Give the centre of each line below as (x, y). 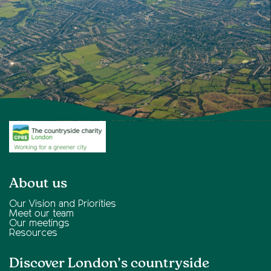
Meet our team (41, 214)
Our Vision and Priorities (63, 204)
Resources (33, 233)
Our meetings (39, 224)
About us (38, 183)
